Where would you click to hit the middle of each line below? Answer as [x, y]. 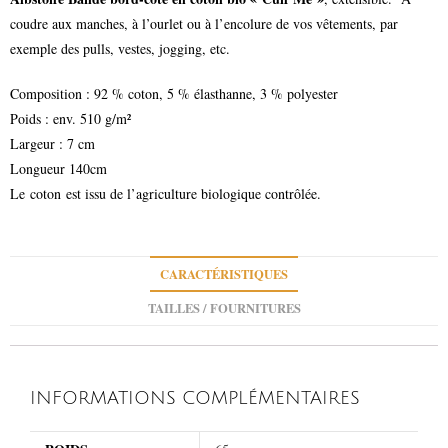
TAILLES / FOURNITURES [224, 307]
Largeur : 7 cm [52, 143]
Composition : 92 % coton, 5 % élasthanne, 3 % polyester [174, 93]
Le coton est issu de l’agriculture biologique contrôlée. [165, 193]
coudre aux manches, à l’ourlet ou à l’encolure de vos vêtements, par [204, 23]
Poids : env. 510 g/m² [70, 118]
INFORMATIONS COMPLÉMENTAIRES [195, 397]
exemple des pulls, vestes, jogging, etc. [120, 48]
